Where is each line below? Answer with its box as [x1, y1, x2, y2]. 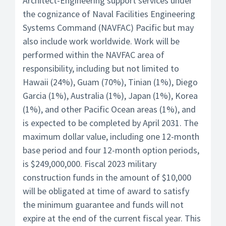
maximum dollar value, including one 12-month [23, 131, 199, 142]
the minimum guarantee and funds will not [23, 199, 184, 210]
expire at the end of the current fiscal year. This [23, 212, 201, 224]
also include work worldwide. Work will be [23, 35, 180, 47]
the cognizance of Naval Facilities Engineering [23, 8, 195, 20]
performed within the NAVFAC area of [23, 49, 164, 61]
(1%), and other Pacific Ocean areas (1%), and [23, 103, 196, 115]
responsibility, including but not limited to [23, 63, 179, 74]
